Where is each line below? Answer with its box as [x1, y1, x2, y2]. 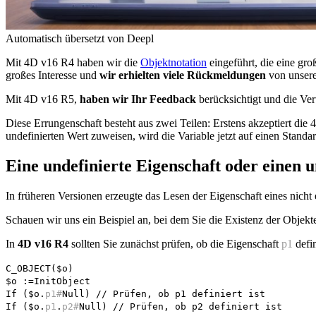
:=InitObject [17, 275, 90, 286]
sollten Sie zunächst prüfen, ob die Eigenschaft [68, 237, 281, 250]
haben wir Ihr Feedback [80, 92, 196, 105]
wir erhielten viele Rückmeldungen [99, 68, 266, 81]
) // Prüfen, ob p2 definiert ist [102, 300, 282, 312]
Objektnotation [140, 56, 207, 68]
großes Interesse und [6, 68, 99, 81]
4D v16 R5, [24, 92, 77, 105]
